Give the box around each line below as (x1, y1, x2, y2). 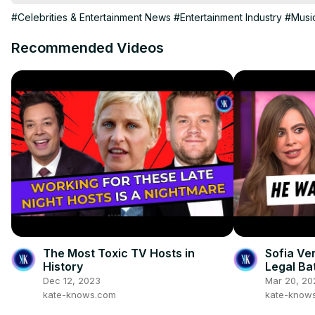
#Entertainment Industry (174, 11, 282, 23)
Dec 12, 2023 (43, 274, 101, 286)
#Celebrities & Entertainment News (11, 11, 171, 23)
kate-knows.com (43, 288, 116, 300)
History (43, 259, 83, 274)
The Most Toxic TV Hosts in (43, 245, 195, 260)
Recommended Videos (11, 39, 164, 56)
